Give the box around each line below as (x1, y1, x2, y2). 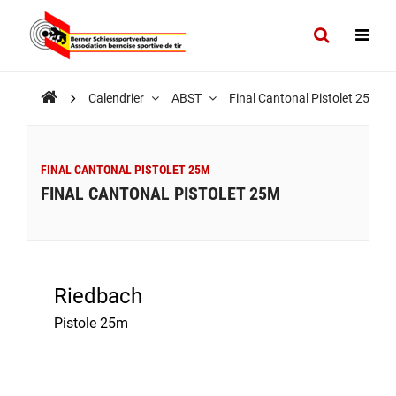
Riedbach (54, 284, 142, 308)
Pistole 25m (54, 315, 128, 331)
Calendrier (88, 91, 147, 105)
